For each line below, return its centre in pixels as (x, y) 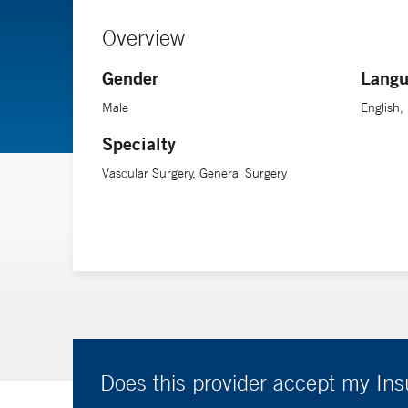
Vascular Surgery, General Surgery (194, 173)
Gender (130, 78)
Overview (143, 37)
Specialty (139, 143)
